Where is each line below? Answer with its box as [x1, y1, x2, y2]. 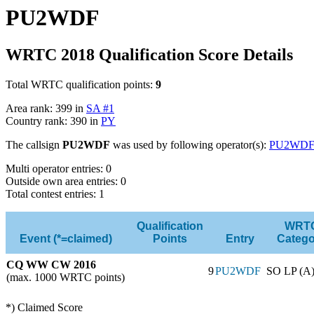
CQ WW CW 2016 [6, 258, 96, 271]
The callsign [6, 138, 62, 151]
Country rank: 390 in [6, 114, 101, 127]
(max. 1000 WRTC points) [6, 271, 125, 283]
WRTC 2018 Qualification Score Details [6, 45, 293, 64]
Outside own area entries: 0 [6, 175, 126, 187]
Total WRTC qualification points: [6, 78, 156, 90]
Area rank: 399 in [6, 102, 86, 114]
